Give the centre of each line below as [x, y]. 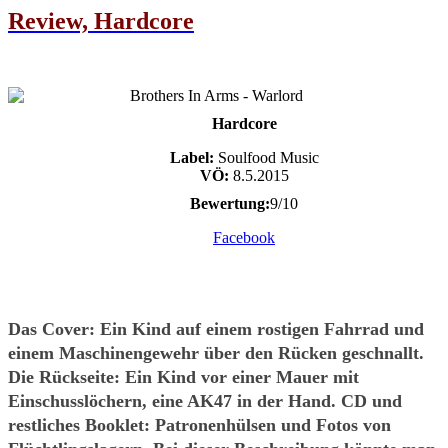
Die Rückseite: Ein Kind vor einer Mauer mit [183, 376]
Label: [191, 157]
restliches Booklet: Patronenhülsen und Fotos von [199, 424]
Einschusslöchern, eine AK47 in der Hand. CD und [205, 400]
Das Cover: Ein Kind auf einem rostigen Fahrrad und [216, 328]
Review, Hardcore [101, 20]
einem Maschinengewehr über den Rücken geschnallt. [216, 352]
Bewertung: [230, 203]
